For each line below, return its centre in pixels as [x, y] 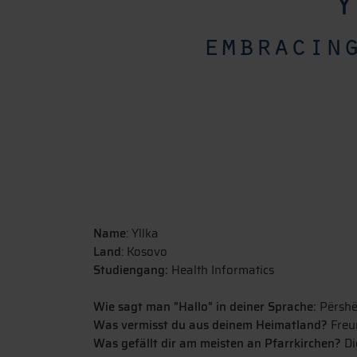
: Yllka [142, 233]
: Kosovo [144, 251]
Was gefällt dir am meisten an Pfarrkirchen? [217, 343]
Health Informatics [223, 270]
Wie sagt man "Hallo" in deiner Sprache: [205, 306]
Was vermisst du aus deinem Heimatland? [210, 325]
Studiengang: [131, 270]
